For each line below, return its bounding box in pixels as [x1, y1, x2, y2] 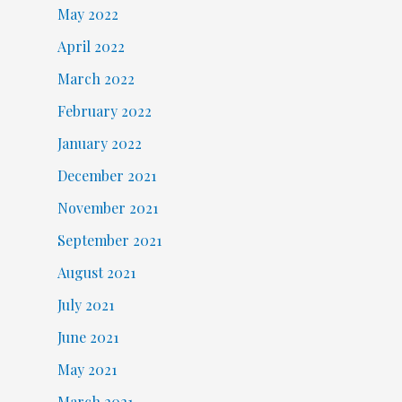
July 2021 [57, 295, 114, 315]
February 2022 [57, 101, 152, 121]
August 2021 [57, 263, 135, 283]
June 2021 [57, 328, 118, 347]
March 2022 [57, 69, 135, 89]
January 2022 [57, 134, 142, 153]
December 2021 [57, 166, 156, 186]
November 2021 [57, 198, 158, 218]
